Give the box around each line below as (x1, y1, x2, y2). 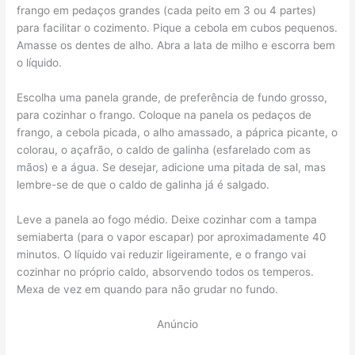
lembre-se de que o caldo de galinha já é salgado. (17, 177, 270, 191)
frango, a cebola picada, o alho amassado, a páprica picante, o (17, 125, 338, 139)
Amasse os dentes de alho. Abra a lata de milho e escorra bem (17, 38, 336, 52)
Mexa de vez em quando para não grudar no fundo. (17, 282, 279, 296)
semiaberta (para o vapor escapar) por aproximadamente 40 (17, 230, 327, 243)
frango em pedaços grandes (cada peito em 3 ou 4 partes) (17, 3, 317, 17)
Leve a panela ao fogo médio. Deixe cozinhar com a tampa (17, 212, 318, 226)
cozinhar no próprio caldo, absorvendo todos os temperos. (17, 265, 315, 278)
